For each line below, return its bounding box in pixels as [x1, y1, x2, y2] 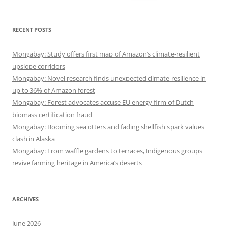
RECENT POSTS [12, 26, 51, 34]
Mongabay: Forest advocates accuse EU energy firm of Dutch [12, 98, 194, 107]
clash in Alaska [12, 134, 55, 144]
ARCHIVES [12, 195, 39, 203]
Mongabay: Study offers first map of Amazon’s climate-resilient [12, 49, 200, 59]
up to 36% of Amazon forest [12, 86, 95, 95]
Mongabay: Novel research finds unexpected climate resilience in [12, 74, 206, 83]
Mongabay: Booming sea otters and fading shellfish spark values [12, 122, 204, 132]
